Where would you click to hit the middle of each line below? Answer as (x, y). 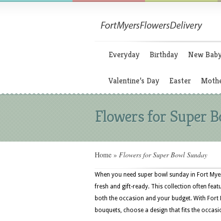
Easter (180, 81)
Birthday (164, 55)
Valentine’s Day (134, 81)
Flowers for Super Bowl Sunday (162, 155)
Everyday (124, 55)
